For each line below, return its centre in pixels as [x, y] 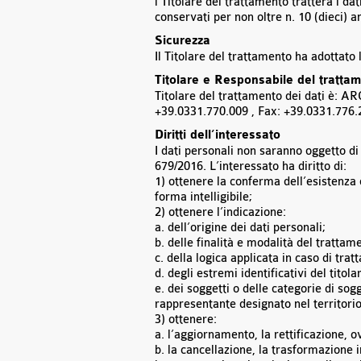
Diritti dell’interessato [218, 135]
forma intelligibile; [203, 197]
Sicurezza [183, 41]
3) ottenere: [186, 320]
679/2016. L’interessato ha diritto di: [251, 166]
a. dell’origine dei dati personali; [240, 228]
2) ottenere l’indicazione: [220, 212]
